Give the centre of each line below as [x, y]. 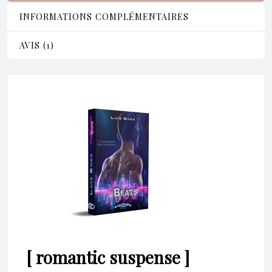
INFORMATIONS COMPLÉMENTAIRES [104, 17]
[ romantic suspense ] [108, 257]
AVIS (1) [37, 46]
